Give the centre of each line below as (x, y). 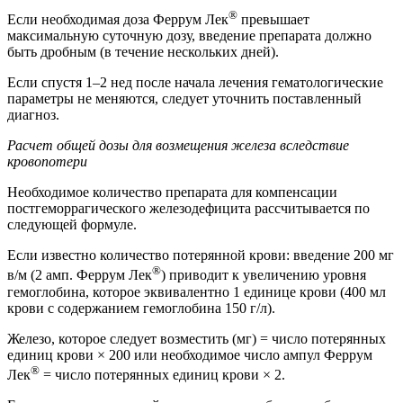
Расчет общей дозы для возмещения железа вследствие (178, 146)
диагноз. (33, 115)
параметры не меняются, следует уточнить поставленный (184, 99)
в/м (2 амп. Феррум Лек (80, 275)
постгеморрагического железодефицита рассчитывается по (188, 209)
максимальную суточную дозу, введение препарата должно (189, 36)
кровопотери (47, 162)
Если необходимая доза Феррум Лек (118, 20)
